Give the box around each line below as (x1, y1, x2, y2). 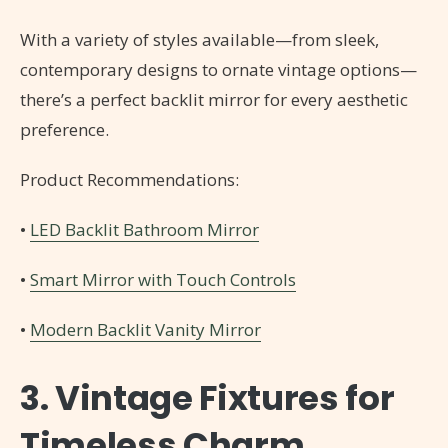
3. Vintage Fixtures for (20, 374, 395, 423)
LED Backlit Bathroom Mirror (30, 218, 259, 242)
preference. (20, 118, 109, 142)
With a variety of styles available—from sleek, (20, 28, 379, 52)
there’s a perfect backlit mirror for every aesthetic (20, 88, 408, 112)
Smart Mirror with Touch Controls (30, 268, 296, 292)
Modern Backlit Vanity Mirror (30, 318, 261, 342)
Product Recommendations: (20, 168, 239, 192)
